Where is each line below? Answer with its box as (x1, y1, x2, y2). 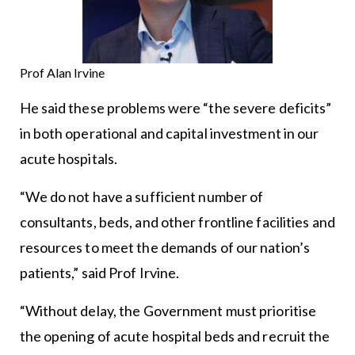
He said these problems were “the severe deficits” (19, 98, 332, 116)
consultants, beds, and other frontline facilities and (19, 212, 335, 231)
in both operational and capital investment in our (19, 124, 319, 142)
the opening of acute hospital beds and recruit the (19, 326, 330, 345)
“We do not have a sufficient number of (19, 187, 264, 205)
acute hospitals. (19, 149, 118, 167)
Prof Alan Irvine (19, 64, 105, 80)
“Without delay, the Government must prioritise (19, 301, 317, 319)
